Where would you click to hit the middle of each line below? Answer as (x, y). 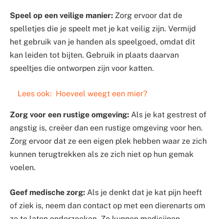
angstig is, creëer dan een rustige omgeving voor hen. (106, 128)
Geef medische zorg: (47, 193)
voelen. (23, 167)
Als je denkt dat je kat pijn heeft (143, 193)
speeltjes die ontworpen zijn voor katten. (82, 68)
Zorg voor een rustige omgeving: (69, 114)
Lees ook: (34, 93)
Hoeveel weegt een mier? (101, 93)
